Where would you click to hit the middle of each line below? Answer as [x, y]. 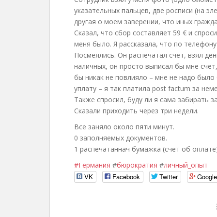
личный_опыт [186, 165]
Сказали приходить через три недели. [136, 110]
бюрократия [137, 165]
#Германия [92, 165]
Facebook [126, 177]
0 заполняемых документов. [121, 138]
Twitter [169, 177]
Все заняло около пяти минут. [124, 126]
